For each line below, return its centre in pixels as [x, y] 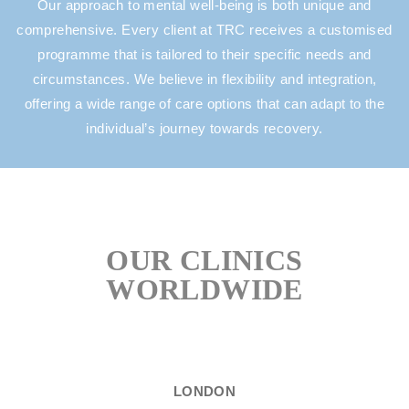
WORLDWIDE [204, 289]
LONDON [204, 391]
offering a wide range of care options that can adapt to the [204, 104]
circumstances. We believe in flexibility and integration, [204, 79]
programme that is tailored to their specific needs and [204, 54]
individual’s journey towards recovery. [204, 128]
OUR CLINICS [204, 260]
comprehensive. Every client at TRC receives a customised [204, 30]
